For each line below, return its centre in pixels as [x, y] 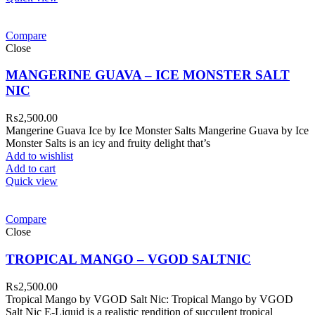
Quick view [32, 181]
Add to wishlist [39, 156]
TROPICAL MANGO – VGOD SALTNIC [128, 259]
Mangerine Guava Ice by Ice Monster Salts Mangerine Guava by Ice [157, 131]
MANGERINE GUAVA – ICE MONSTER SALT [148, 75]
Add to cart [31, 169]
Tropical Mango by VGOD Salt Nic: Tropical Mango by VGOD [149, 299]
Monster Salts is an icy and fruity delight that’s [108, 143]
